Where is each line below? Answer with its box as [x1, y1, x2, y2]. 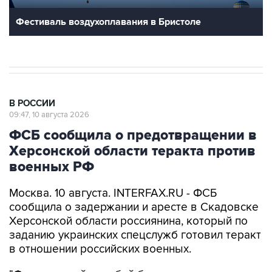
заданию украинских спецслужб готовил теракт [9, 228, 261, 243]
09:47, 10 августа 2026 [9, 110, 89, 120]
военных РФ [9, 158, 94, 176]
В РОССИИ [9, 98, 55, 110]
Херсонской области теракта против [9, 143, 256, 160]
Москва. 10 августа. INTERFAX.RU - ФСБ [9, 186, 217, 201]
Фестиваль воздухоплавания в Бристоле [16, 16, 201, 29]
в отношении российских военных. [9, 242, 191, 257]
